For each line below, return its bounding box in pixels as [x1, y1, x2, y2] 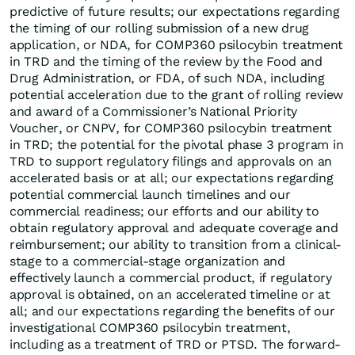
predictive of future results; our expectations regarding [10, 4, 340, 20]
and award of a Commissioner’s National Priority [10, 104, 297, 120]
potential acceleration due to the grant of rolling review [10, 87, 343, 103]
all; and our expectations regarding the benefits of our [10, 303, 335, 319]
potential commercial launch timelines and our [10, 187, 291, 203]
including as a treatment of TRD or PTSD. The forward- [10, 337, 342, 353]
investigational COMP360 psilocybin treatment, [10, 320, 291, 336]
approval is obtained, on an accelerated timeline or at [10, 287, 330, 303]
